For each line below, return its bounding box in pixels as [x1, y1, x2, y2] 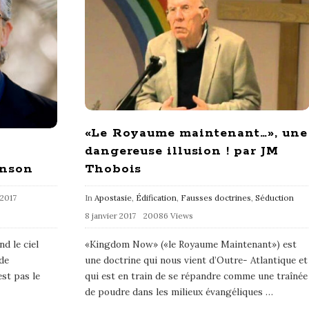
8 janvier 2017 [84, 210, 136, 221]
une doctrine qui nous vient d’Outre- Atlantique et [84, 253, 308, 266]
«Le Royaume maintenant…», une [84, 125, 308, 141]
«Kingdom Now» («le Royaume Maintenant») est [84, 237, 297, 250]
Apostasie [94, 192, 132, 203]
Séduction [255, 192, 294, 203]
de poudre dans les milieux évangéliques [84, 285, 263, 298]
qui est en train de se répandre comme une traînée [84, 269, 308, 282]
